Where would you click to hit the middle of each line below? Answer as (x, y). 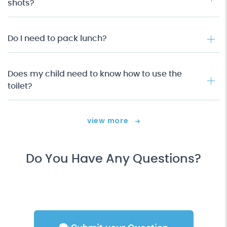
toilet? (20, 86)
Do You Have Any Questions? (113, 159)
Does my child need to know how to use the (95, 74)
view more (109, 121)
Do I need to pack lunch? (57, 39)
